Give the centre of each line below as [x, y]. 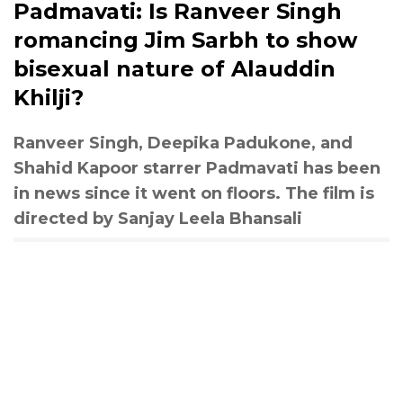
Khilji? [49, 97]
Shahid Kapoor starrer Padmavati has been [197, 168]
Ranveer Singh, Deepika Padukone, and [183, 143]
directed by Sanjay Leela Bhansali [158, 218]
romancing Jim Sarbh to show [185, 40]
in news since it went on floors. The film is [194, 193]
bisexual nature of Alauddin [175, 68]
